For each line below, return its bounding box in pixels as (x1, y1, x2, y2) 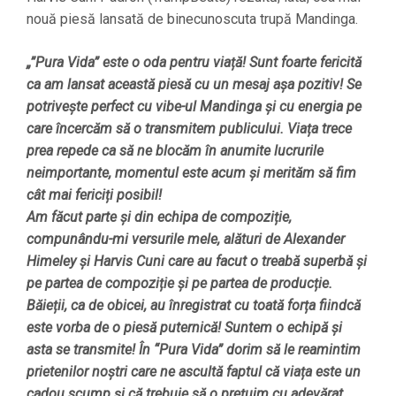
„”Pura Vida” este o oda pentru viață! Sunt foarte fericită (27, 54, 362, 72)
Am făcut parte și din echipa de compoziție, (27, 209, 292, 226)
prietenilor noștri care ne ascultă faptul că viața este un (27, 363, 361, 381)
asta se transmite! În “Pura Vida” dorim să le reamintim (27, 341, 361, 359)
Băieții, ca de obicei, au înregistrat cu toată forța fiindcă (27, 297, 361, 315)
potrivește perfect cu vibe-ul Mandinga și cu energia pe (27, 98, 362, 116)
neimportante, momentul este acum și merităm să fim (27, 164, 356, 182)
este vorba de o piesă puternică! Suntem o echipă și (27, 319, 342, 337)
